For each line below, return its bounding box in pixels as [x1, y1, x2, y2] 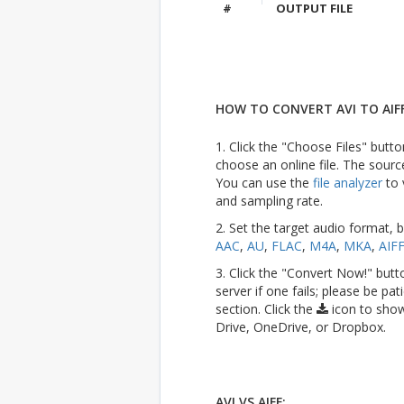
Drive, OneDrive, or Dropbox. [215, 318, 386, 335]
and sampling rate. [215, 192, 323, 209]
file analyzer [312, 174, 382, 191]
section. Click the [215, 300, 317, 317]
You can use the [215, 174, 313, 191]
